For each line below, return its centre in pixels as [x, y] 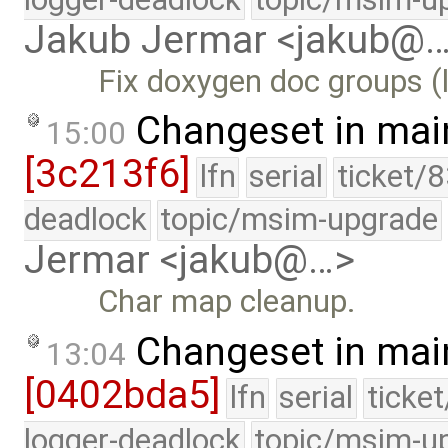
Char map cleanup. [227, 302]
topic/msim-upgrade [299, 220]
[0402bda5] [122, 394]
